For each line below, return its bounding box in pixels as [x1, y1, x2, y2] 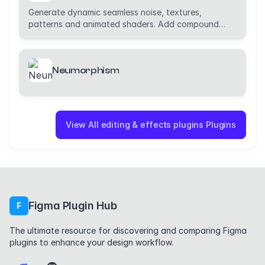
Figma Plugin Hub [28, 199, 117, 212]
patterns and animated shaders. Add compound [28, 19, 219, 29]
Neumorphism [52, 65, 119, 76]
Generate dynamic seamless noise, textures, [28, 7, 202, 17]
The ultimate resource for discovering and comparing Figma [9, 225, 247, 235]
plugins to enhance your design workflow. [9, 237, 173, 247]
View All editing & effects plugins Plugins [65, 119, 236, 130]
